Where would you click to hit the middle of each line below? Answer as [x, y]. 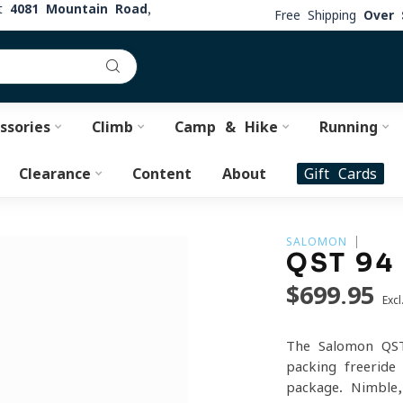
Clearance [55, 174]
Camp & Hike [226, 127]
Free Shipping [319, 15]
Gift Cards [340, 174]
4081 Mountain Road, [81, 9]
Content [162, 174]
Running [348, 127]
